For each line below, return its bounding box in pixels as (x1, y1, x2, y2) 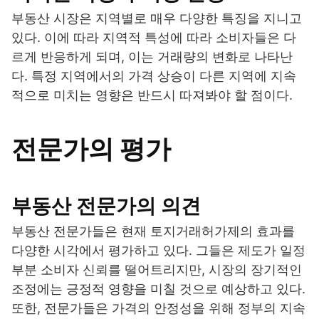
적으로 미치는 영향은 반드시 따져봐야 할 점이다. (11, 88, 293, 103)
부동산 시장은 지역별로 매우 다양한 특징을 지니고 (11, 11, 302, 26)
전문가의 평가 (11, 133, 171, 165)
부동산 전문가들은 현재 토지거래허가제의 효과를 (11, 224, 295, 239)
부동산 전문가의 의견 (11, 194, 201, 219)
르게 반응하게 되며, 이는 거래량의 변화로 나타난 (11, 49, 293, 65)
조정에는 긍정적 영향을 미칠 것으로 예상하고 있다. (11, 281, 305, 297)
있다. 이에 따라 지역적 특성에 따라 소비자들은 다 (11, 30, 296, 46)
